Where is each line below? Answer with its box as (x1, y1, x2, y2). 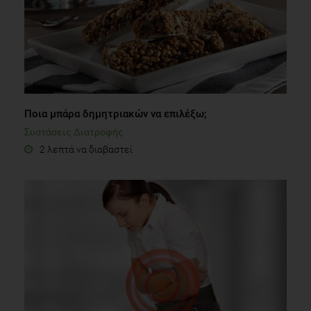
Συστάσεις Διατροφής (24, 126, 124, 137)
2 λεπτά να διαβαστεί (40, 143, 133, 155)
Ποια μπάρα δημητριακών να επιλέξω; (24, 107, 207, 120)
